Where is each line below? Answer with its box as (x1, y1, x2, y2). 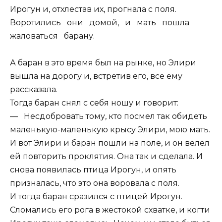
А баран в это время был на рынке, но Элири (10, 57, 196, 67)
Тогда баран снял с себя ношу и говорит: (10, 98, 178, 108)
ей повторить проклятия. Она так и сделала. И (10, 151, 203, 161)
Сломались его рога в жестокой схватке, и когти (10, 205, 210, 215)
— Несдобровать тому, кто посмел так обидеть (10, 111, 207, 121)
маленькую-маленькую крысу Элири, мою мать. (10, 124, 210, 134)
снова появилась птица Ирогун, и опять (10, 165, 176, 174)
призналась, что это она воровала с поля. (10, 178, 179, 188)
